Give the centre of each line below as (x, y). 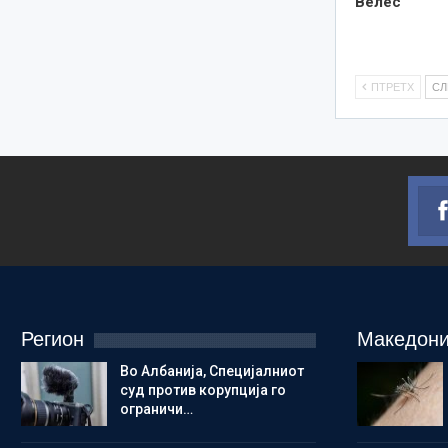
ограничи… (156, 409)
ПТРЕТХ (391, 86)
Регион (52, 339)
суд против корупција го (202, 390)
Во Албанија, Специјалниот (211, 371)
